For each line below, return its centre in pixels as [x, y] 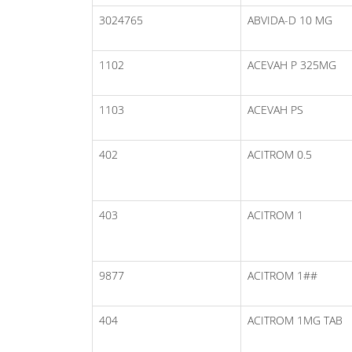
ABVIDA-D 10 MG [290, 20]
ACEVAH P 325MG [292, 64]
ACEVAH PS [275, 109]
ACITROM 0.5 [280, 154]
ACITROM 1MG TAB [295, 320]
